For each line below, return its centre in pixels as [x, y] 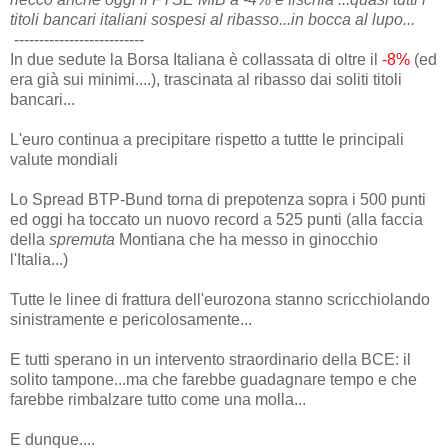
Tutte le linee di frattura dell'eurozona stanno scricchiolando [220, 299]
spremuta [82, 239]
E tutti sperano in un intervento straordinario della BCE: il [210, 359]
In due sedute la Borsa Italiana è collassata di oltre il [196, 59]
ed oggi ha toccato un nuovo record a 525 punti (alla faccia [216, 219]
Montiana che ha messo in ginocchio [246, 239]
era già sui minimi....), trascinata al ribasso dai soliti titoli [206, 79]
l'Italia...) [39, 259]
